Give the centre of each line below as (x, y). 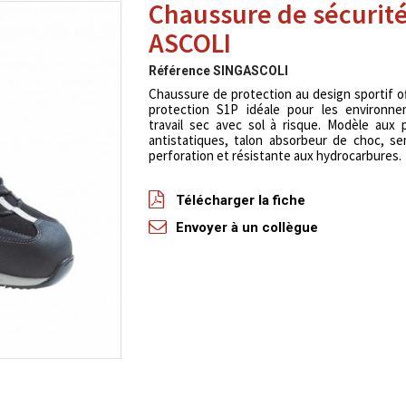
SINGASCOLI (250, 71)
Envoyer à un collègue (246, 227)
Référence (179, 71)
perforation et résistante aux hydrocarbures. (275, 155)
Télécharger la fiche (240, 200)
